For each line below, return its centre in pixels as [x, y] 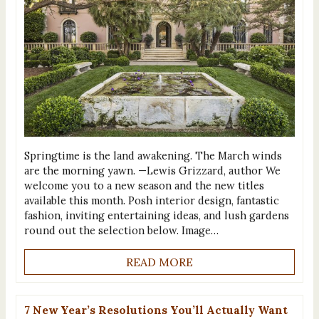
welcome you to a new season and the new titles [144, 186]
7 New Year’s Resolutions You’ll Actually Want [156, 310]
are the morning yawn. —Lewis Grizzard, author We [152, 171]
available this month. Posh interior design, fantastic [151, 201]
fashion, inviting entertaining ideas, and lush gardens [156, 216]
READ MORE [159, 262]
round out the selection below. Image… [121, 231]
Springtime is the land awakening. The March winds [153, 156]
